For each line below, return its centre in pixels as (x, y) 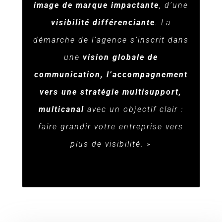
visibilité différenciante (103, 22)
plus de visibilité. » (111, 144)
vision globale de (120, 57)
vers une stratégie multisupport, (111, 92)
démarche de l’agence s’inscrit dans (111, 40)
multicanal (61, 109)
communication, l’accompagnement (111, 74)
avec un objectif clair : (134, 109)
